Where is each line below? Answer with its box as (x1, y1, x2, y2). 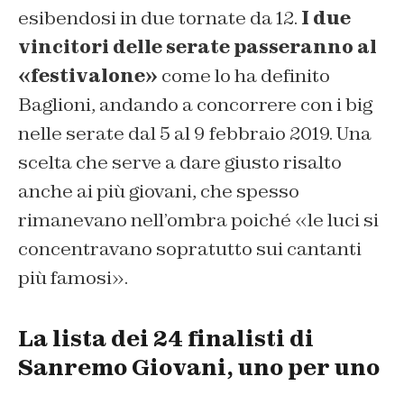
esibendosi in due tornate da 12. (18, 5, 301, 30)
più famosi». (18, 265, 128, 289)
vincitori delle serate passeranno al (18, 34, 377, 59)
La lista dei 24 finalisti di (18, 324, 314, 353)
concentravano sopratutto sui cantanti (18, 236, 362, 261)
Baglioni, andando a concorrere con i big (18, 92, 372, 116)
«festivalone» (18, 63, 158, 87)
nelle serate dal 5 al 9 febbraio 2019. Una (18, 121, 372, 145)
